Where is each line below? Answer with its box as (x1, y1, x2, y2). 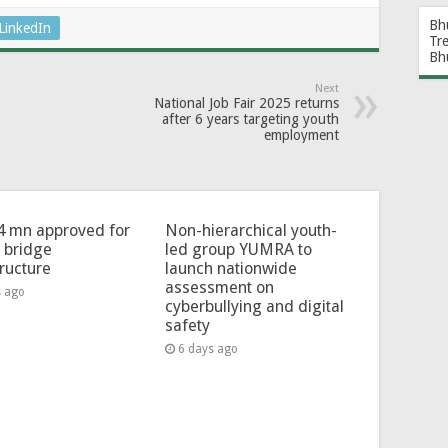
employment (264, 126, 339, 143)
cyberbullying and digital (164, 296, 344, 316)
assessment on (164, 277, 274, 297)
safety (164, 315, 210, 335)
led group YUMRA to (164, 239, 312, 259)
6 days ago (177, 341, 238, 356)
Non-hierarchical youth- (164, 220, 337, 240)
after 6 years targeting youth (162, 110, 339, 127)
